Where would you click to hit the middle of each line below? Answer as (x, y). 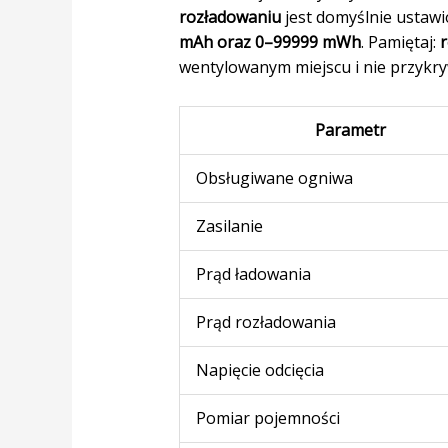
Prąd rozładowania (265, 321)
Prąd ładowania (253, 273)
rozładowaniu (229, 16)
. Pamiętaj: (400, 41)
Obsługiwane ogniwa (274, 177)
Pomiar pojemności (267, 417)
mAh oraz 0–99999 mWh (269, 41)
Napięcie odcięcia (259, 369)
